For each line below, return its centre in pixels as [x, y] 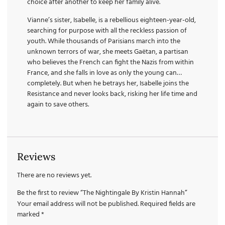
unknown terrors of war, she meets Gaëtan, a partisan [108, 52]
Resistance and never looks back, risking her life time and [112, 94]
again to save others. [58, 104]
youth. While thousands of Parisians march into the [104, 41]
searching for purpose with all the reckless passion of [107, 31]
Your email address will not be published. [78, 204]
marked [29, 215]
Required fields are [168, 204]
